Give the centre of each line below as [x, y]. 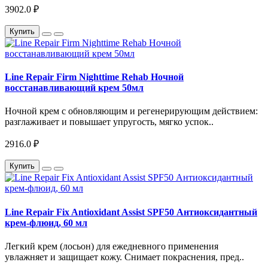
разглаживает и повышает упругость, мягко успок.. [109, 122]
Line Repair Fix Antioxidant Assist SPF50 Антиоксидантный [131, 212]
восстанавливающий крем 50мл [74, 88]
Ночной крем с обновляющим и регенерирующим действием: [131, 111]
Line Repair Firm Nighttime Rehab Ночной [94, 77]
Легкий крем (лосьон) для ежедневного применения [112, 246]
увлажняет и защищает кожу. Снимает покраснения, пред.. [124, 257]
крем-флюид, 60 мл [46, 223]
